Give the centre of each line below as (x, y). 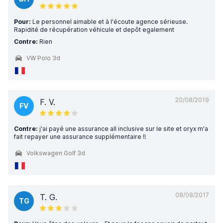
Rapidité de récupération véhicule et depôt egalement (94, 30)
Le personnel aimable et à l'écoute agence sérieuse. (109, 22)
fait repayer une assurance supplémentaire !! (80, 137)
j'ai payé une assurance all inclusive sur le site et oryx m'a (123, 129)
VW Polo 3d (43, 58)
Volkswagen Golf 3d (56, 153)
